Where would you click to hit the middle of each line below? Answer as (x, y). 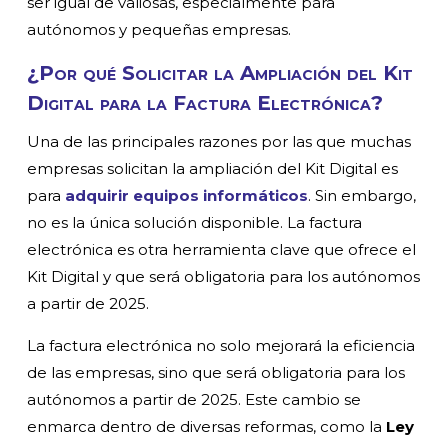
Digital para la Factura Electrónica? (205, 102)
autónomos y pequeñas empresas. (159, 29)
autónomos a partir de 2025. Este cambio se (194, 399)
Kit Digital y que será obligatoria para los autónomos (224, 276)
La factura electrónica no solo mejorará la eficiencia (221, 345)
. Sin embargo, (362, 195)
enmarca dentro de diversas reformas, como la (207, 426)
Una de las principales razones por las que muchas (219, 141)
